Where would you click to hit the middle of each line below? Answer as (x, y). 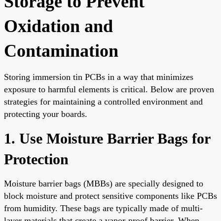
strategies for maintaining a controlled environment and (103, 101)
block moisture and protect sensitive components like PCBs (110, 196)
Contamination (61, 51)
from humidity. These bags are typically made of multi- (103, 208)
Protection (36, 159)
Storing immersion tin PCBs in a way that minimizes (99, 77)
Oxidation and (58, 26)
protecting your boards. (46, 114)
